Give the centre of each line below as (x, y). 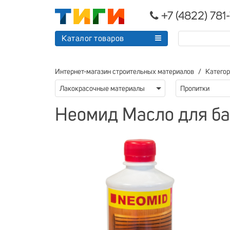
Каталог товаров (93, 39)
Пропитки (195, 89)
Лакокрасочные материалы (102, 89)
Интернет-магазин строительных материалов (124, 72)
